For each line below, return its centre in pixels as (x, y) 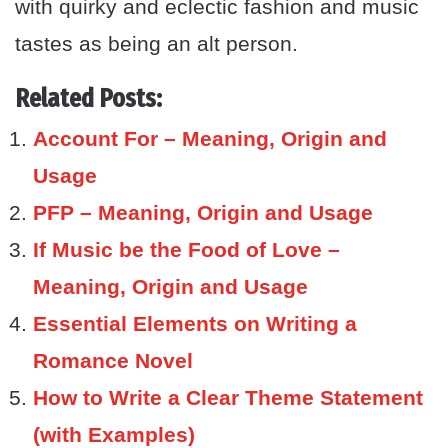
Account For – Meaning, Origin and (210, 138)
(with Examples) (114, 434)
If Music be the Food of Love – (186, 249)
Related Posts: (88, 98)
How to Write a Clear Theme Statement (228, 397)
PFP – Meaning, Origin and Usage (203, 212)
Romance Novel (113, 360)
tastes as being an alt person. (156, 44)
